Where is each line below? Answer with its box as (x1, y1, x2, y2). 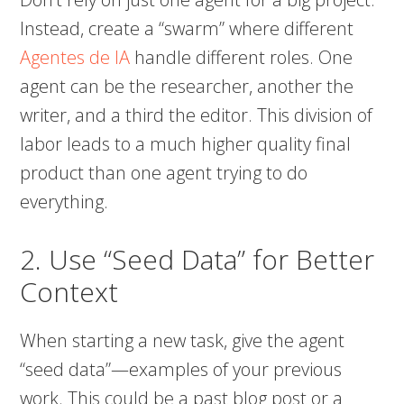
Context (20, 273, 119, 311)
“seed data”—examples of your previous (20, 357, 343, 382)
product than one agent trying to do (20, 161, 308, 186)
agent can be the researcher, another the (20, 74, 354, 99)
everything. (20, 189, 109, 215)
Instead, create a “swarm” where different (20, 16, 354, 41)
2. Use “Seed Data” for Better (20, 241, 375, 279)
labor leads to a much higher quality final (20, 132, 352, 157)
